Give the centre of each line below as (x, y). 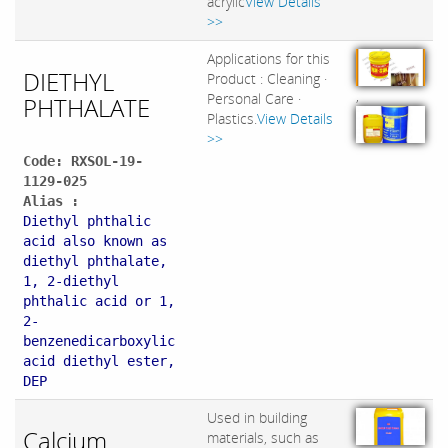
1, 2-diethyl (71, 281)
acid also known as (95, 241)
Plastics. (232, 119)
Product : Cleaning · (267, 79)
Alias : (51, 201)
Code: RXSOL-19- (83, 161)
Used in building (257, 418)
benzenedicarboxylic (99, 341)
